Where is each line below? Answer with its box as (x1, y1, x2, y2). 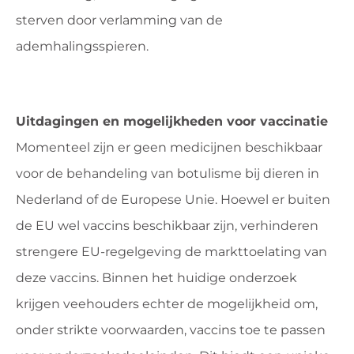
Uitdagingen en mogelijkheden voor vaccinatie (16, 113, 328, 129)
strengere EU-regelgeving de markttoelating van (16, 243, 327, 259)
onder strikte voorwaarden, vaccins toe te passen (16, 322, 326, 337)
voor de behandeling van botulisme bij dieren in (16, 165, 319, 181)
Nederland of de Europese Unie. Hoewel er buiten (16, 191, 330, 207)
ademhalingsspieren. (16, 38, 149, 54)
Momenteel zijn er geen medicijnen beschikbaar (16, 139, 322, 155)
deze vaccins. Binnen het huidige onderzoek (16, 269, 297, 285)
